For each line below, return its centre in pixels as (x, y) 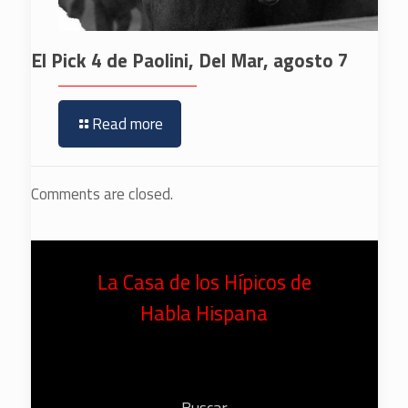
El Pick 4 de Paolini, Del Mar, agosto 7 (189, 60)
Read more (127, 123)
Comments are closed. (102, 194)
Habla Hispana (204, 313)
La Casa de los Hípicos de (204, 282)
